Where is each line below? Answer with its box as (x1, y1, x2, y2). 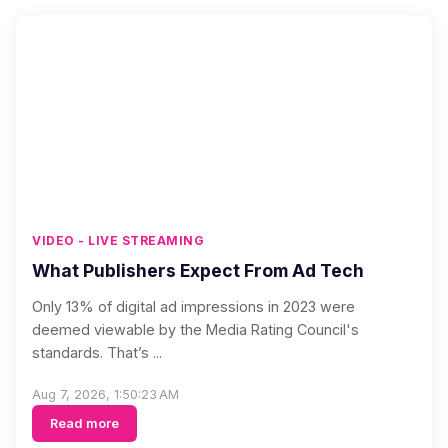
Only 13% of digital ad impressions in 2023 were (32, 298, 355, 315)
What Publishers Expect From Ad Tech (32, 260, 364, 281)
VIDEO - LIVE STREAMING (32, 233, 204, 248)
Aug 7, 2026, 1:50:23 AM (32, 387, 179, 402)
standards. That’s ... (32, 344, 162, 361)
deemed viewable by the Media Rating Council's (32, 321, 359, 338)
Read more (50, 416, 119, 431)
